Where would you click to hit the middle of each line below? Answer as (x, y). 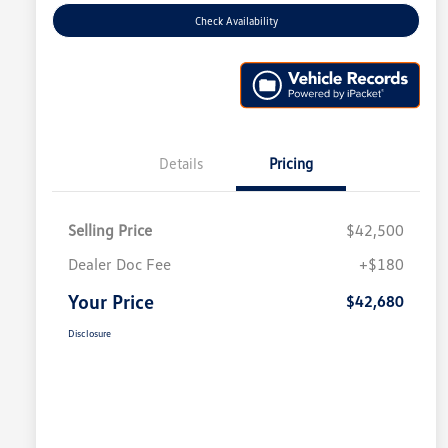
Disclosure (89, 332)
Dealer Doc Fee (119, 263)
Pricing (291, 162)
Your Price (111, 300)
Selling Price (110, 229)
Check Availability (236, 21)
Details (181, 162)
